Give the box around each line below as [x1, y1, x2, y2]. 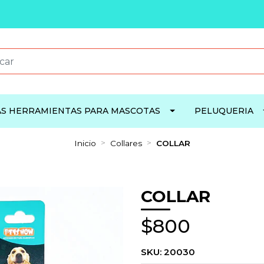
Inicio [74, 138, 96, 148]
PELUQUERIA [194, 105, 253, 116]
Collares [110, 138, 142, 148]
